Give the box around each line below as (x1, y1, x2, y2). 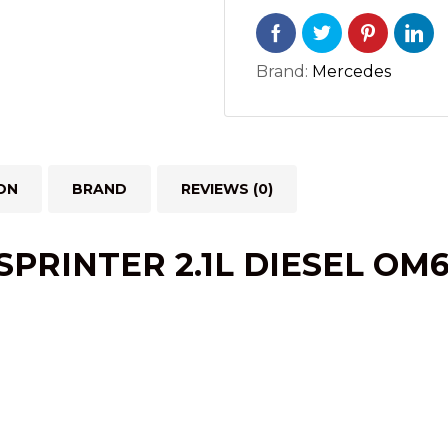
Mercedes (312, 62, 391, 81)
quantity (255, 12, 323, 31)
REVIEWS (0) (181, 180, 273, 198)
